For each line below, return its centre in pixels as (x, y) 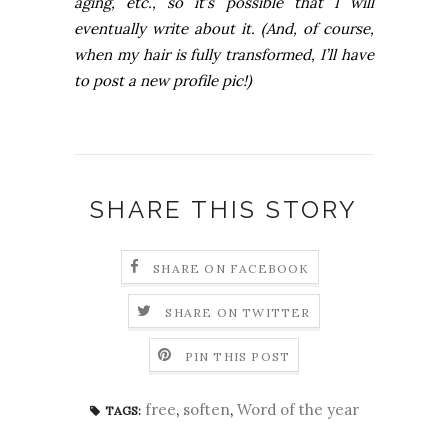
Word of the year (297, 410)
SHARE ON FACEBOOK (231, 268)
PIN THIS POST (237, 356)
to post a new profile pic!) (163, 81)
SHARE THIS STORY (224, 210)
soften (206, 410)
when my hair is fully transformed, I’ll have (224, 55)
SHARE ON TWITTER (238, 312)
